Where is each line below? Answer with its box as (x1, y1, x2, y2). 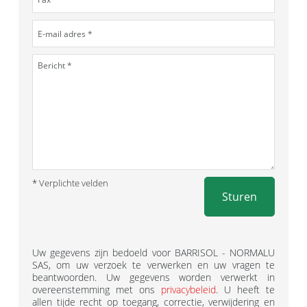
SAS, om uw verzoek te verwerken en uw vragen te (32, 258, 275, 271)
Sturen (222, 189, 257, 204)
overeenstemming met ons (32, 283, 161, 296)
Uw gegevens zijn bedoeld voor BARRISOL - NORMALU (32, 246, 275, 259)
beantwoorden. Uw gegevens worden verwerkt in (32, 271, 275, 284)
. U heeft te (216, 283, 275, 296)
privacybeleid (161, 283, 216, 296)
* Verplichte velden (32, 177, 108, 189)
